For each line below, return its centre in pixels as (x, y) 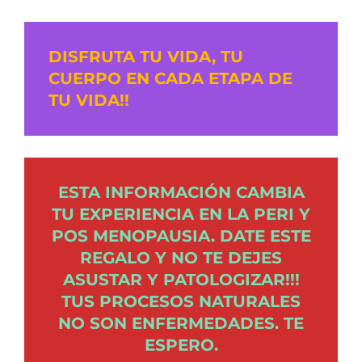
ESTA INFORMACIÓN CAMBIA (181, 193)
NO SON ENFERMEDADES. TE (181, 324)
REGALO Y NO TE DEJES (181, 258)
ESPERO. (181, 345)
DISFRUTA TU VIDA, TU (146, 57)
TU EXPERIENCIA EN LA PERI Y (181, 215)
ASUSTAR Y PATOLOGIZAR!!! (181, 280)
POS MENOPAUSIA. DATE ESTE (181, 236)
